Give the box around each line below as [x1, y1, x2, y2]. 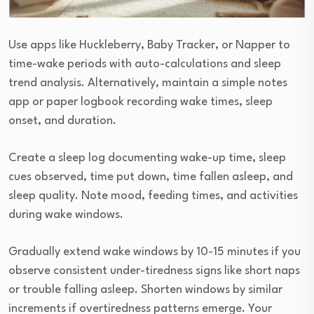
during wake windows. [8, 209, 123, 221]
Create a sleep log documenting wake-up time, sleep [8, 152, 286, 165]
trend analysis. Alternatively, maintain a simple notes [8, 77, 287, 90]
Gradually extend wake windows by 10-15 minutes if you [8, 246, 301, 259]
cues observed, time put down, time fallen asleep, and [8, 171, 293, 184]
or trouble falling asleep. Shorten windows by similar [8, 284, 282, 296]
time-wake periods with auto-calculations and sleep [8, 58, 281, 71]
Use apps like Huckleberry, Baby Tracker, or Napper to [8, 39, 290, 52]
